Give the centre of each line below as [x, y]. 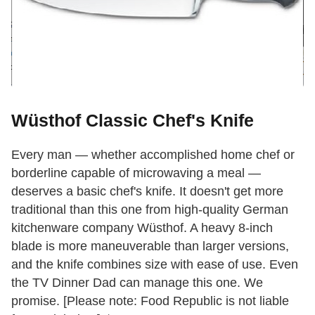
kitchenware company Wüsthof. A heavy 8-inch [142, 228]
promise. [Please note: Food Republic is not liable [150, 301]
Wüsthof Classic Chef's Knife [133, 121]
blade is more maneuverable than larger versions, [150, 246]
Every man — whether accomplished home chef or [153, 155]
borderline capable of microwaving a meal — [136, 173]
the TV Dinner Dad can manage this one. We [137, 283]
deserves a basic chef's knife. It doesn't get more [147, 192]
